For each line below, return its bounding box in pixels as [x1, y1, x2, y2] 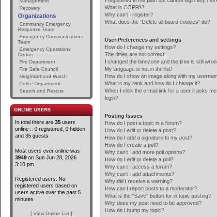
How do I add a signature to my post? [105, 135, 192, 140]
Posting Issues [105, 113, 142, 119]
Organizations [18, 13, 56, 19]
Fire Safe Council [19, 66, 58, 72]
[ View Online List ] [31, 210, 72, 216]
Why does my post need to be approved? [105, 200, 201, 206]
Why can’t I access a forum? [105, 164, 172, 170]
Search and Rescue [19, 88, 64, 93]
